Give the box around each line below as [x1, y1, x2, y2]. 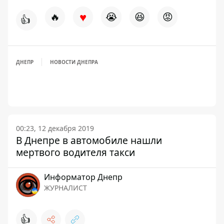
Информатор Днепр [44, 171, 122, 182]
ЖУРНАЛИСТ [44, 183, 87, 192]
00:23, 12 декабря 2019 [16, 123, 94, 133]
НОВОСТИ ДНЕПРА [50, 58, 98, 65]
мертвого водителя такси [16, 145, 135, 159]
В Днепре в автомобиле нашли [16, 133, 162, 147]
